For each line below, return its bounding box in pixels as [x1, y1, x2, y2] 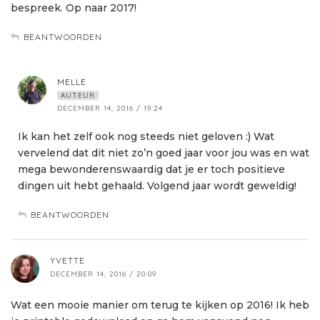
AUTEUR [61, 91, 95, 101]
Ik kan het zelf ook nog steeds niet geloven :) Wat [18, 130, 274, 144]
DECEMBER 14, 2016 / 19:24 [57, 104, 163, 114]
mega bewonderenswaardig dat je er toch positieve [18, 163, 285, 176]
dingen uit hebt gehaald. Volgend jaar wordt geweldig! [18, 179, 296, 193]
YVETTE [50, 255, 85, 266]
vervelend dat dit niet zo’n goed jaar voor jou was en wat [18, 146, 309, 160]
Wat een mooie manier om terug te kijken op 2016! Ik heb [11, 299, 309, 312]
